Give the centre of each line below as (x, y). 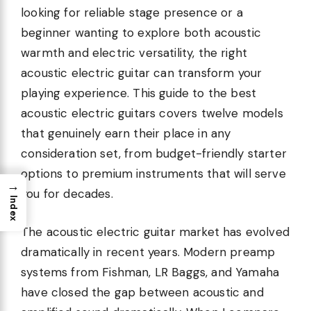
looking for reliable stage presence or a (132, 13)
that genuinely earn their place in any (126, 134)
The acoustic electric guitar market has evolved (155, 232)
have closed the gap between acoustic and (142, 292)
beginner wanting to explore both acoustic (141, 33)
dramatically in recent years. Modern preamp (148, 252)
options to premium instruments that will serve (153, 174)
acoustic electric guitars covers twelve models (152, 114)
